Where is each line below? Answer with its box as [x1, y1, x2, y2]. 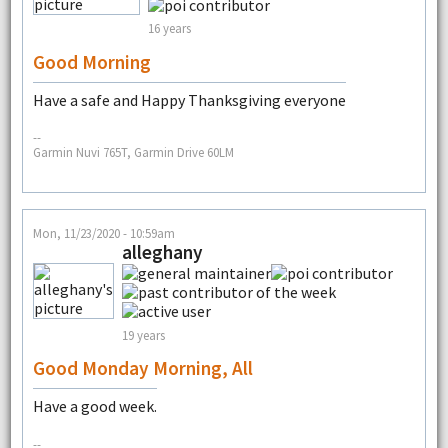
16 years [147, 19, 191, 36]
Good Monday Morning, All [32, 356, 253, 381]
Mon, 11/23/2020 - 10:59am [32, 225, 175, 242]
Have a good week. [32, 396, 157, 417]
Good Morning [32, 49, 151, 74]
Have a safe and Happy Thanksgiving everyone [32, 89, 346, 110]
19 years [121, 326, 165, 343]
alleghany [121, 240, 203, 265]
